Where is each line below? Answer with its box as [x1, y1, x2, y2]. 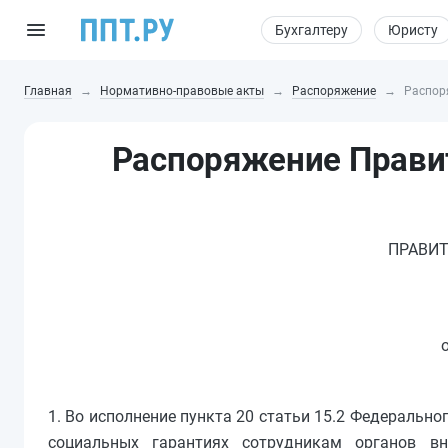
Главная [24, 84, 72, 98]
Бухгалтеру [275, 22, 348, 38]
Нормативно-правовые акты [100, 84, 264, 98]
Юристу [388, 22, 438, 38]
